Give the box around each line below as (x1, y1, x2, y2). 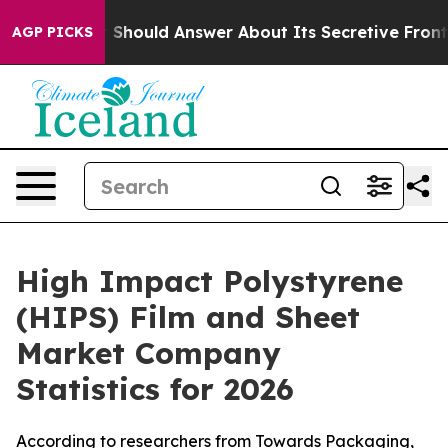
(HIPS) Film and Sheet (16, 298, 360, 336)
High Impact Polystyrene (16, 262, 403, 300)
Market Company (16, 334, 281, 372)
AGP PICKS (12, 23, 93, 41)
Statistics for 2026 (16, 370, 294, 408)
